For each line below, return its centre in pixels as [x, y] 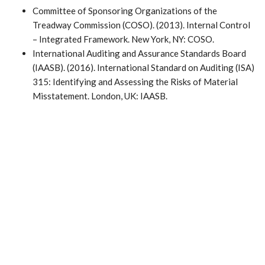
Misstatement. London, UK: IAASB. [100, 96]
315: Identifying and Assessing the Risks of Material [135, 81]
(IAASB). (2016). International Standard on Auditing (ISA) [143, 67]
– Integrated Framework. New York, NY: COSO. [123, 39]
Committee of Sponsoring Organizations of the [125, 10]
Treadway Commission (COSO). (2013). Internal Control [141, 25]
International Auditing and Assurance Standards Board [139, 53]
